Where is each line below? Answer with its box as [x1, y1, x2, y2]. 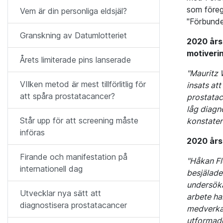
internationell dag [20, 164, 83, 174]
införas [20, 127, 45, 137]
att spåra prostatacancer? [20, 91, 115, 101]
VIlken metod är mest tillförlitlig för [20, 79, 146, 89]
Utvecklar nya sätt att [20, 188, 101, 198]
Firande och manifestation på [20, 152, 127, 162]
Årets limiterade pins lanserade [20, 55, 131, 65]
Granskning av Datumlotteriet [20, 30, 127, 40]
